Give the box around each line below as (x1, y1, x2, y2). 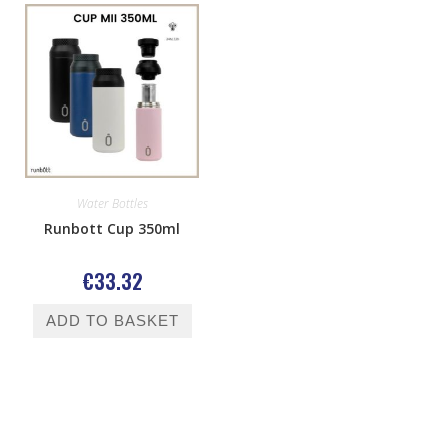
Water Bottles (76, 195, 148, 212)
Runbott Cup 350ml (44, 219, 180, 238)
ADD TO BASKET (45, 312, 179, 329)
